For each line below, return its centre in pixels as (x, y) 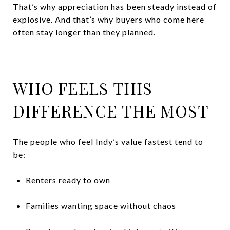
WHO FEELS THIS (83, 88)
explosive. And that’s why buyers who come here (109, 19)
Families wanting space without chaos (101, 205)
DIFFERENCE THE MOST (111, 110)
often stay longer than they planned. (84, 32)
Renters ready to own (68, 180)
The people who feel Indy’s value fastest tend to (108, 141)
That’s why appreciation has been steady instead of (115, 6)
